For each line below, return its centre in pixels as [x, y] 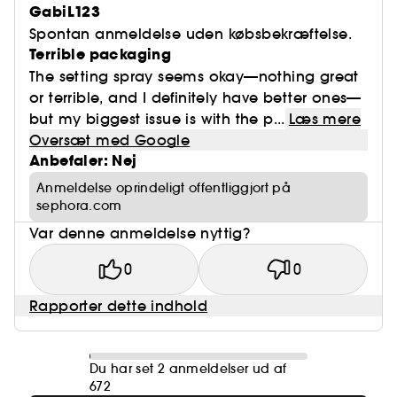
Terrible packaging [101, 54]
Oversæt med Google [110, 140]
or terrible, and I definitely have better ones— [195, 97]
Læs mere [324, 119]
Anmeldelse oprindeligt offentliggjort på [164, 188]
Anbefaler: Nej [83, 161]
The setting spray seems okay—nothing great [194, 76]
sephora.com [79, 206]
